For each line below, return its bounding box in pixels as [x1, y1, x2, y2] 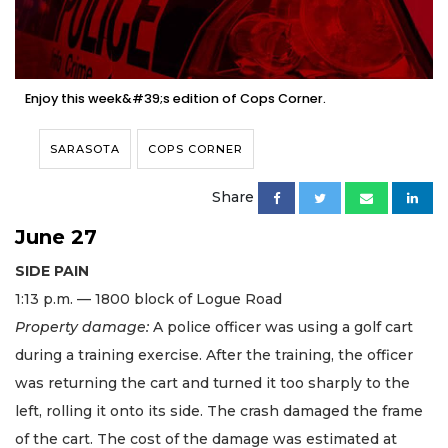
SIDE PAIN [15, 262, 89, 281]
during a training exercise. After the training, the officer [15, 346, 413, 365]
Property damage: [15, 318, 153, 337]
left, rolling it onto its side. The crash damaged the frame [15, 402, 423, 421]
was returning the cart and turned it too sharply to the [15, 374, 410, 393]
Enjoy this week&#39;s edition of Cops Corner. [25, 90, 326, 108]
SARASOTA [50, 142, 120, 157]
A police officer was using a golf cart [153, 318, 413, 337]
